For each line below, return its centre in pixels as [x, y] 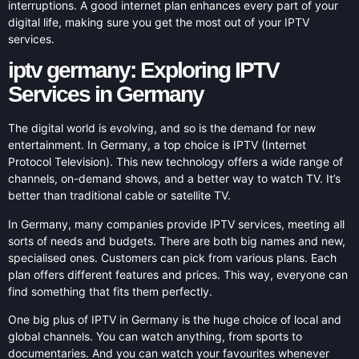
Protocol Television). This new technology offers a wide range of [175, 162]
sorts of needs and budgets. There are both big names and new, [177, 240]
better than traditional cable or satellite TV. [119, 196]
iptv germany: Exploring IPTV [143, 71]
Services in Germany [106, 95]
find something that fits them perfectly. [110, 291]
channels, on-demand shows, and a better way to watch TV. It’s [174, 179]
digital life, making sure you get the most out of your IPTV [159, 22]
